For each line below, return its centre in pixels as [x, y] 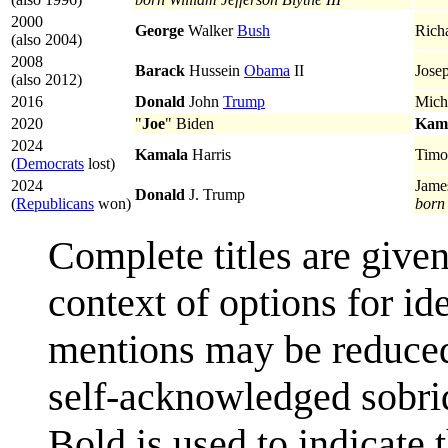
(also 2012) [46, 79]
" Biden [189, 123]
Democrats [50, 163]
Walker [210, 30]
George [159, 30]
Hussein [214, 70]
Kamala [161, 154]
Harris [209, 154]
